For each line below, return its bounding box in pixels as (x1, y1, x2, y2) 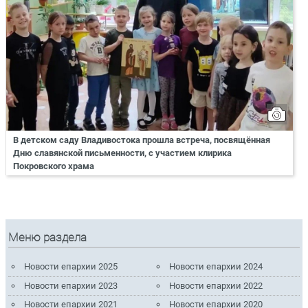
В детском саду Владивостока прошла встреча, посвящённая (13, 134, 270, 145)
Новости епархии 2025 (23, 261, 118, 272)
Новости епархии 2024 (169, 261, 263, 272)
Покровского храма (13, 160, 94, 171)
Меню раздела (8, 230, 87, 244)
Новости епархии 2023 (23, 280, 118, 291)
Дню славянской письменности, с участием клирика (13, 147, 232, 158)
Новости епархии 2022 (169, 280, 263, 291)
